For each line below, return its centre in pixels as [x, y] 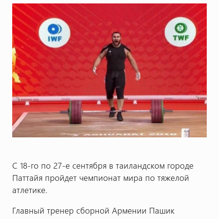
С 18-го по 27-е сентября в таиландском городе [103, 165]
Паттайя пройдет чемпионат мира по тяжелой [100, 177]
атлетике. [31, 190]
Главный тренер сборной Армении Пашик [93, 210]
